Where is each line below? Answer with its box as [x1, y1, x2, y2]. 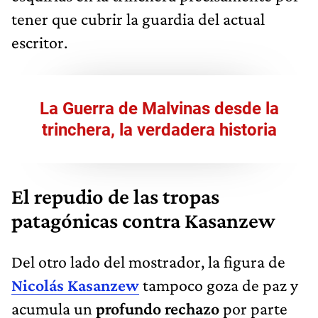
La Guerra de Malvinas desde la [39, 98, 279, 119]
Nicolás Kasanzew [11, 275, 139, 295]
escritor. [11, 32, 67, 52]
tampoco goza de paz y [139, 275, 298, 295]
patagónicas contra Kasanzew [11, 208, 275, 233]
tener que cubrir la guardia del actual [11, 9, 265, 28]
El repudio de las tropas [11, 184, 219, 209]
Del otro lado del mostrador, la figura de [11, 251, 285, 271]
